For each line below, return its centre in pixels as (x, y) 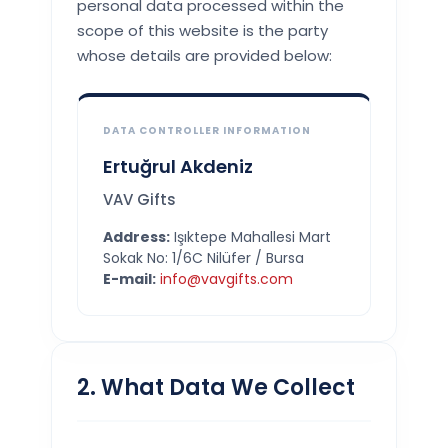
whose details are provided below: (205, 56)
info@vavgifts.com (227, 279)
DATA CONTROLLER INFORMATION (207, 131)
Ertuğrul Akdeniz (178, 167)
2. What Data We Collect (216, 388)
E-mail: (130, 279)
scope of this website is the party (203, 31)
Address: (137, 237)
